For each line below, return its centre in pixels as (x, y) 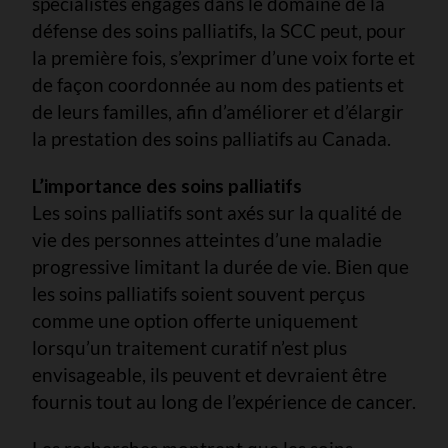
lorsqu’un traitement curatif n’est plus (189, 347)
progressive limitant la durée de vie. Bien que (220, 266)
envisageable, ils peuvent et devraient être (209, 374)
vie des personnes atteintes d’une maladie (207, 239)
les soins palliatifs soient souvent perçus (198, 293)
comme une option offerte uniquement (195, 320)
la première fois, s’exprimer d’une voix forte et (223, 57)
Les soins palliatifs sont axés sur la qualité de (217, 212)
